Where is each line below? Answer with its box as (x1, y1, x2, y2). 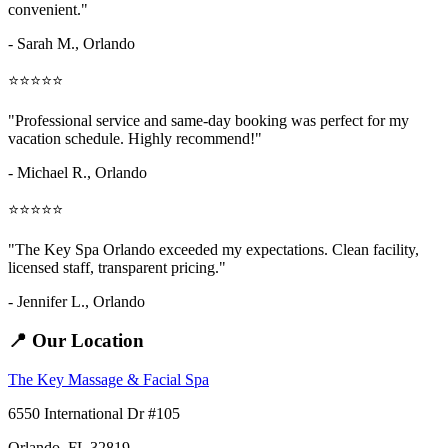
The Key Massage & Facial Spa (8, 370, 209, 388)
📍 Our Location (8, 330, 144, 352)
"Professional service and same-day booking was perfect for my (8, 112, 409, 130)
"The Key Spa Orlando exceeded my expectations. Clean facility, (8, 241, 419, 259)
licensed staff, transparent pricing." (8, 259, 226, 277)
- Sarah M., (8, 35, 83, 53)
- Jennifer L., (8, 293, 93, 311)
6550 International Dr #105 (8, 404, 180, 422)
